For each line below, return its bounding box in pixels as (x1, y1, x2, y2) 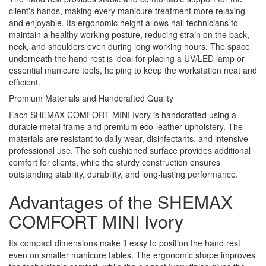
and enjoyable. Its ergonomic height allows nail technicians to (9, 16, 238, 28)
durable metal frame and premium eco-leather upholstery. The (9, 120, 243, 132)
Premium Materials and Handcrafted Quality (9, 91, 173, 104)
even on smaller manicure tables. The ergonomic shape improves (9, 248, 255, 261)
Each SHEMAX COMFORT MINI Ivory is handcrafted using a (9, 108, 236, 121)
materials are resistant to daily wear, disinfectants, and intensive (9, 132, 248, 144)
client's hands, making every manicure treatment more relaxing (9, 4, 245, 17)
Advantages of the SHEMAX (9, 188, 233, 214)
